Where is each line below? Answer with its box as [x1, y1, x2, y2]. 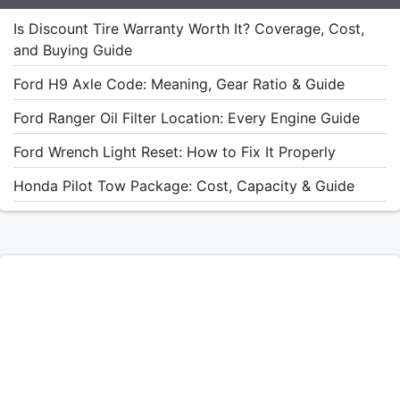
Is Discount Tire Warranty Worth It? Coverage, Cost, [13, 20, 364, 38]
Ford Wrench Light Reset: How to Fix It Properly [13, 143, 336, 162]
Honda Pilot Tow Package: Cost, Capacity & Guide [13, 177, 354, 196]
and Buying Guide [13, 41, 132, 60]
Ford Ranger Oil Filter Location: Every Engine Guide [13, 109, 360, 128]
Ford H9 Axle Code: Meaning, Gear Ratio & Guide [13, 75, 345, 94]
